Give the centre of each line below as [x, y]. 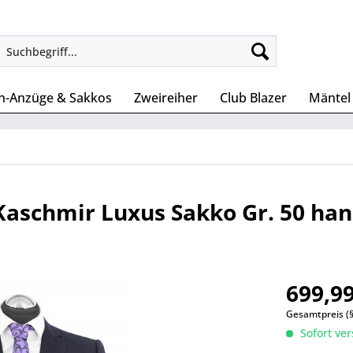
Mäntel [330, 98]
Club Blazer [253, 98]
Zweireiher [166, 98]
